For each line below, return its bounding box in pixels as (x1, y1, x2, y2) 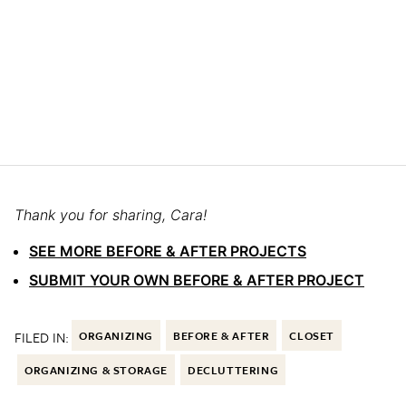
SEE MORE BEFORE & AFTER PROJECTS (29, 242, 306, 261)
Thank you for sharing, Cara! (14, 206, 207, 225)
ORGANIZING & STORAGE (24, 362, 168, 379)
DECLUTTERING (188, 362, 279, 379)
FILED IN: (14, 327, 69, 348)
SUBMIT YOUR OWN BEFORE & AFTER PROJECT (29, 271, 364, 290)
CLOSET (289, 327, 335, 344)
